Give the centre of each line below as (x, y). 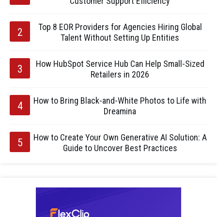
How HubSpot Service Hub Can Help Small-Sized (120, 64)
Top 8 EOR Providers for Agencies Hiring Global (120, 27)
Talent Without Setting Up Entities (120, 38)
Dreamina (120, 111)
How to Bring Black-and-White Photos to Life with (120, 101)
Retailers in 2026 (120, 74)
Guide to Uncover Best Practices (120, 148)
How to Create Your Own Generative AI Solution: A (120, 137)
